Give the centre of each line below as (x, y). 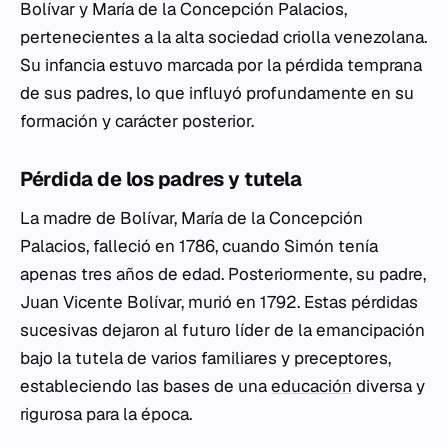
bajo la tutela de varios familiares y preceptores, (205, 358)
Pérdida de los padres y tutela (160, 179)
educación (311, 386)
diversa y (388, 386)
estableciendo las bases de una (145, 386)
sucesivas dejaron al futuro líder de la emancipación (222, 330)
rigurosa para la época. (106, 414)
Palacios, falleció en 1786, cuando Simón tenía (199, 246)
